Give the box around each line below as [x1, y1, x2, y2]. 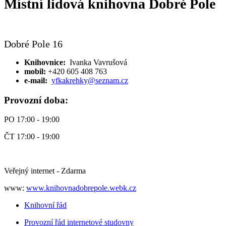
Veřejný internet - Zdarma [4, 166, 86, 176]
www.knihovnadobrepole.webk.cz [26, 184, 136, 193]
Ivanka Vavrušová [66, 58, 131, 67]
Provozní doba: [4, 94, 68, 105]
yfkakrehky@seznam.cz [51, 76, 128, 85]
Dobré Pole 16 [4, 38, 63, 49]
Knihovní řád [24, 201, 67, 210]
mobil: [24, 67, 46, 76]
